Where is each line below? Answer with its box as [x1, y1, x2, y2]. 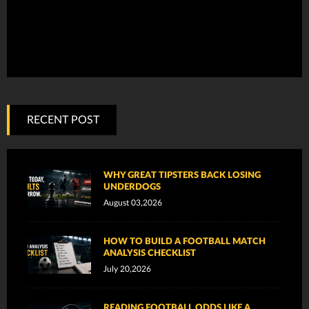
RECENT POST [27, 114, 99, 126]
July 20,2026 [103, 265, 152, 274]
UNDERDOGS [103, 182, 161, 192]
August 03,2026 [103, 199, 163, 208]
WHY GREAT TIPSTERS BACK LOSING [103, 170, 261, 181]
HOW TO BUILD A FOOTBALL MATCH [103, 237, 266, 247]
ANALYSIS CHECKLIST [103, 248, 197, 259]
